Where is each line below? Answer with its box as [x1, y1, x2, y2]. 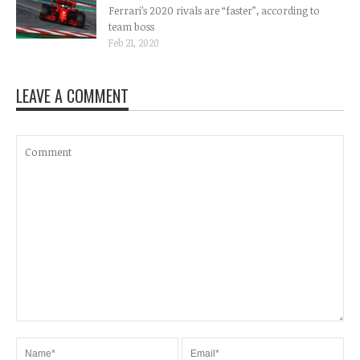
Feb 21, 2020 [108, 35, 159, 49]
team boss [108, 18, 154, 34]
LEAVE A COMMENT [16, 83, 129, 108]
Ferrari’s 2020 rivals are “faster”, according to [108, 2, 320, 18]
